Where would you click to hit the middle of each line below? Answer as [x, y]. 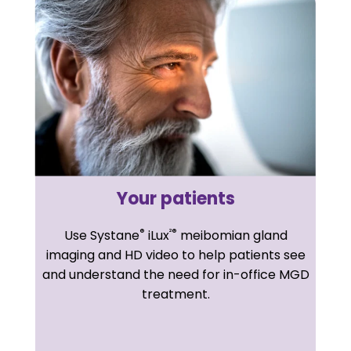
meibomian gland [232, 235]
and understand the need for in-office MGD [175, 274]
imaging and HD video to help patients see [175, 255]
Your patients [175, 198]
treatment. [175, 294]
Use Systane [101, 235]
